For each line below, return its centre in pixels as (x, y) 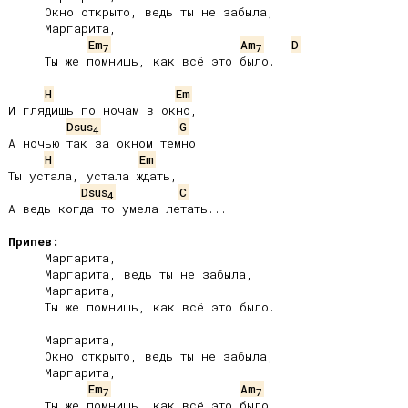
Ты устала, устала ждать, (93, 176)
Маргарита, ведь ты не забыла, (26, 274)
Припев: (34, 241)
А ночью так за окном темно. (105, 143)
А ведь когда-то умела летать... (117, 209)
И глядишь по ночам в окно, (103, 110)
